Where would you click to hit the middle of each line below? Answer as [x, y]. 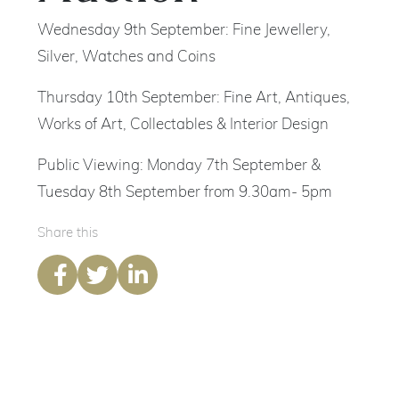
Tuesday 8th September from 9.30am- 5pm [185, 193]
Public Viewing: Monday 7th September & [179, 166]
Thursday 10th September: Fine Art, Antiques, [194, 98]
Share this [68, 234]
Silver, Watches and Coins [127, 57]
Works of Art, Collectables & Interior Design [183, 125]
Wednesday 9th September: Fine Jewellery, [184, 31]
